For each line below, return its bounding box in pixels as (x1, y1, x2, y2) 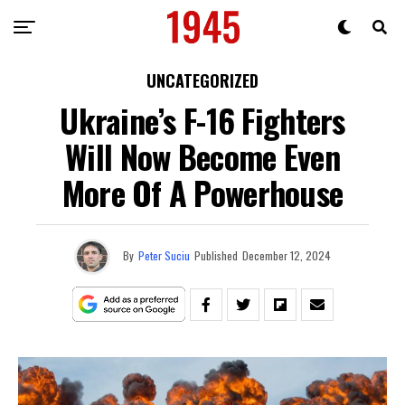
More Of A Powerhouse (61, 168, 344, 216)
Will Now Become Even (65, 132, 340, 180)
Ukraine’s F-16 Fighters (60, 96, 345, 144)
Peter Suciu (138, 247, 190, 263)
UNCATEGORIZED (146, 69, 259, 92)
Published (194, 247, 238, 263)
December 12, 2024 (242, 247, 331, 263)
